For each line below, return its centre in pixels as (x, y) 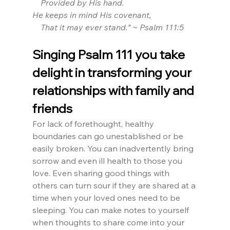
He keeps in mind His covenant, (92, 15)
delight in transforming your (113, 73)
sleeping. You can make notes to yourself (111, 210)
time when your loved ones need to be (107, 198)
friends (52, 109)
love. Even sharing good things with (102, 173)
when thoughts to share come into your (109, 223)
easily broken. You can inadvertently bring (114, 149)
